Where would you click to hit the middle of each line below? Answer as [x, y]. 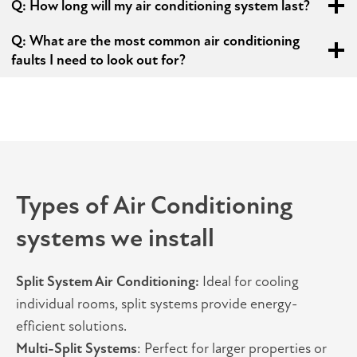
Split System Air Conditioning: [109, 282]
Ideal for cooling [251, 282]
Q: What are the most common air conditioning [155, 41]
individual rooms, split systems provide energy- [157, 304]
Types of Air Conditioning [154, 206]
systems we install [115, 238]
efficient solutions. [71, 326]
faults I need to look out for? [98, 60]
